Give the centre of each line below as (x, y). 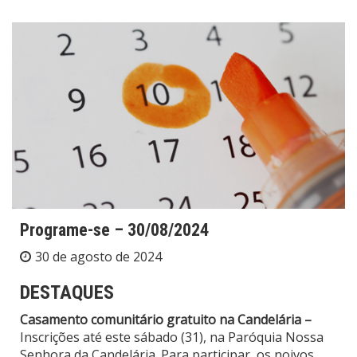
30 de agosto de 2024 (98, 257)
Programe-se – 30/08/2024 (114, 230)
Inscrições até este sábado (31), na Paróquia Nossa (172, 337)
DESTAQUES (67, 293)
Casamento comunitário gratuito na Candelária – (166, 320)
